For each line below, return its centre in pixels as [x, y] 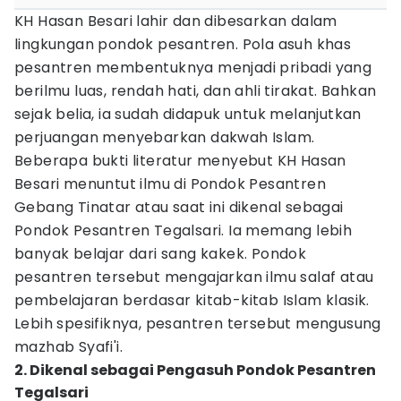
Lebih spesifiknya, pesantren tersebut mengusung [198, 324]
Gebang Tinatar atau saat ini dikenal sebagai [179, 207]
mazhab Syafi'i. [69, 347]
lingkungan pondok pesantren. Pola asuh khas [183, 44]
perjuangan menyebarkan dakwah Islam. [166, 137]
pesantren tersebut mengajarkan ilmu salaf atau [194, 277]
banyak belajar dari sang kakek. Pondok [161, 254]
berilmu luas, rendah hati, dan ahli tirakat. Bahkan [196, 91]
